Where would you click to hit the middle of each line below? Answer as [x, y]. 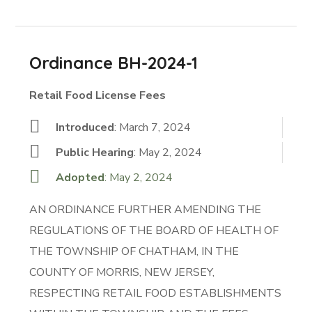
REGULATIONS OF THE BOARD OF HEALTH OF [154, 231]
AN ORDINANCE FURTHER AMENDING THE [146, 210]
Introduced [85, 127]
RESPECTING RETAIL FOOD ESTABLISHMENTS [156, 293]
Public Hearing [94, 153]
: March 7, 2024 [152, 127]
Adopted [80, 178]
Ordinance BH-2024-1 [114, 63]
